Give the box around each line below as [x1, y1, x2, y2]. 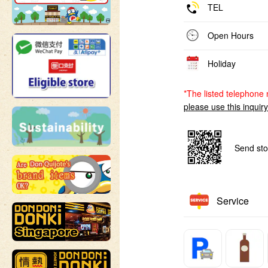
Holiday [207, 57, 236, 69]
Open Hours [207, 29, 254, 41]
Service [216, 194, 249, 208]
